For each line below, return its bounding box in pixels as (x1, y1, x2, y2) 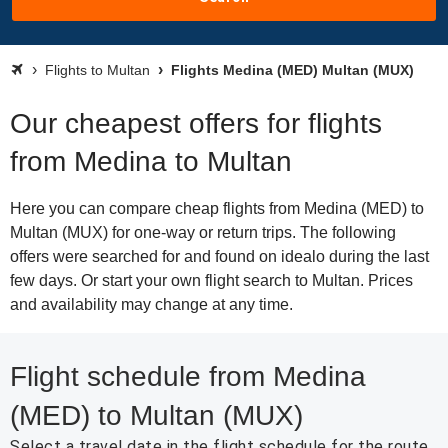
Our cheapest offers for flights (10, 108, 382, 139)
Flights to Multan (45, 62, 150, 78)
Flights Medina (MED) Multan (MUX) (167, 62, 414, 78)
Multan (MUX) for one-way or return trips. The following (10, 224, 396, 241)
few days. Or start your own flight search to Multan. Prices (10, 272, 413, 289)
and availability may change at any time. (10, 296, 293, 313)
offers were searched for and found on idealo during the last (10, 248, 429, 265)
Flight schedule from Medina (10, 361, 366, 392)
